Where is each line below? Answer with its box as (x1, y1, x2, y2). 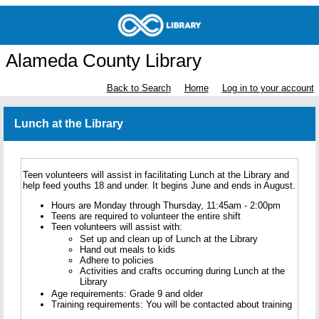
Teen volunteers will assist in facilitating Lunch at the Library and (23, 169, 289, 181)
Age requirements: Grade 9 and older (51, 288, 203, 300)
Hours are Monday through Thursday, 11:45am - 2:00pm (51, 200, 281, 211)
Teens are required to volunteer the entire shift (51, 211, 241, 222)
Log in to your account (221, 83, 314, 94)
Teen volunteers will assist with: (51, 221, 185, 233)
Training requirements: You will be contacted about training (51, 299, 292, 310)
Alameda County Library (5, 50, 202, 72)
